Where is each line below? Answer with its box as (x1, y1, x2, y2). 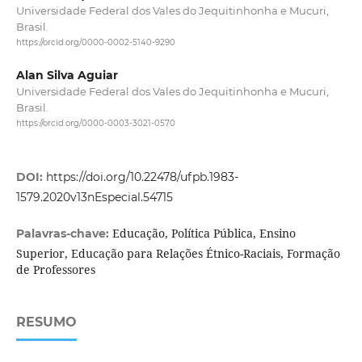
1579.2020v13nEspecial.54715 (15, 189, 173, 204)
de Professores (15, 261, 95, 277)
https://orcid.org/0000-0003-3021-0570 (15, 118, 175, 129)
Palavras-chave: (15, 225, 112, 241)
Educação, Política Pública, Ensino (112, 225, 296, 241)
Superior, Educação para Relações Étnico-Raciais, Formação (15, 245, 340, 261)
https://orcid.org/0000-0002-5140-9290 (15, 37, 175, 48)
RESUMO (15, 314, 77, 330)
